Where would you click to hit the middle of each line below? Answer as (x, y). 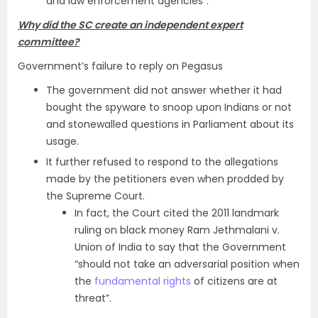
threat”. (93, 298)
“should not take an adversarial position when (187, 264)
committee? (49, 42)
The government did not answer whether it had (164, 90)
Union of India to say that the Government (180, 247)
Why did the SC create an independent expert (130, 25)
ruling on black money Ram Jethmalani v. (177, 230)
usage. (62, 141)
